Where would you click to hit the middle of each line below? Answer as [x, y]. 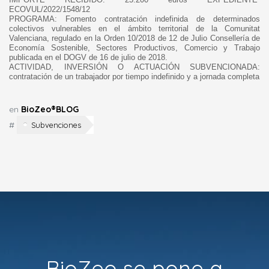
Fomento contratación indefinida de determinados [159, 19]
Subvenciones [56, 125]
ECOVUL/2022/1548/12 [50, 10]
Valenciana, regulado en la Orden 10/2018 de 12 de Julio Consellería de [134, 38]
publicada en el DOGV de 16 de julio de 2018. [88, 58]
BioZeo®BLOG [50, 109]
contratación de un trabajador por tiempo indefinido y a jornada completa [134, 77]
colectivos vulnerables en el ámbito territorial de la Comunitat [134, 29]
